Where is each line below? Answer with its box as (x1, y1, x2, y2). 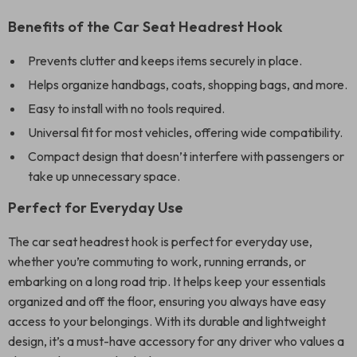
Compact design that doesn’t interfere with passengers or (28, 148, 344, 164)
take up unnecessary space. (28, 168, 180, 184)
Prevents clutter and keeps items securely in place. (28, 53, 302, 69)
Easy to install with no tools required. (28, 100, 225, 116)
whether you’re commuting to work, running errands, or (8, 253, 306, 269)
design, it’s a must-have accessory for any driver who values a (8, 333, 344, 349)
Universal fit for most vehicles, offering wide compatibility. (28, 124, 343, 140)
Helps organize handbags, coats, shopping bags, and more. (28, 76, 347, 92)
